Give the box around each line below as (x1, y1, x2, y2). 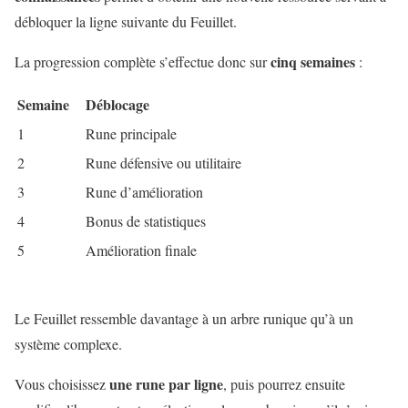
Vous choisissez (15, 374, 109, 394)
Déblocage (86, 94, 149, 116)
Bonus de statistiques (86, 211, 206, 231)
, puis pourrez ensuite (223, 374, 345, 394)
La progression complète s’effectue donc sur (15, 52, 270, 72)
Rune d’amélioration (86, 182, 203, 202)
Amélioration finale (86, 240, 197, 260)
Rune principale (86, 124, 177, 144)
